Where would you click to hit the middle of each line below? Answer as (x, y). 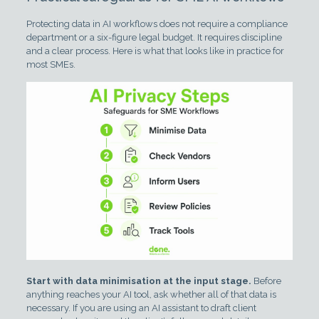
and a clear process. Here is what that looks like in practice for (155, 51)
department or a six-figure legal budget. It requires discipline (154, 37)
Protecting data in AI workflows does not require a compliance (157, 24)
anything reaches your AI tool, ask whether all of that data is (151, 294)
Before (266, 281)
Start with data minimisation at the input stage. (138, 281)
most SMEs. (51, 64)
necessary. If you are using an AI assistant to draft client (141, 308)
